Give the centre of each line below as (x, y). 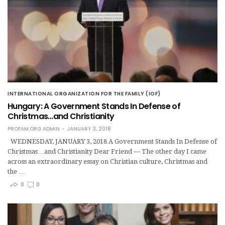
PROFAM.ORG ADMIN (34, 129)
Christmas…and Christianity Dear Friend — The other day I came (107, 151)
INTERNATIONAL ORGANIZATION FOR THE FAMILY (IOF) (84, 93)
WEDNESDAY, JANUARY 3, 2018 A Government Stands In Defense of (112, 141)
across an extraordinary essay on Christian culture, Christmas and (107, 161)
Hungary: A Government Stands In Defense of (94, 106)
